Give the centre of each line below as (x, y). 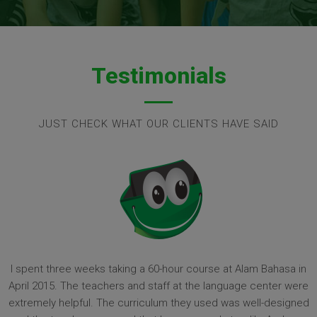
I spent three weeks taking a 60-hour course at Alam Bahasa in (158, 269)
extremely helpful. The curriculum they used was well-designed (158, 302)
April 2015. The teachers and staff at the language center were (158, 286)
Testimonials (158, 75)
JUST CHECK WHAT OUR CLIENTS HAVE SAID (158, 123)
